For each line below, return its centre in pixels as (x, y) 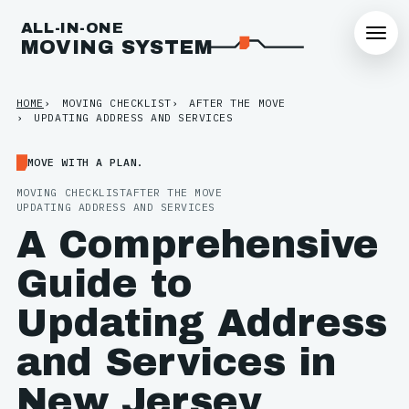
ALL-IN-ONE (72, 28)
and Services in (176, 362)
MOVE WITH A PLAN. (85, 163)
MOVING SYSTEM (116, 47)
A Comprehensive (197, 244)
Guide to (104, 283)
